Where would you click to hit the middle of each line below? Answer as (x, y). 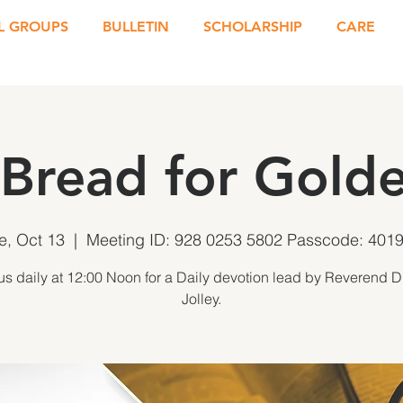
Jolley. (201, 299)
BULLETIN (136, 27)
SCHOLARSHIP (253, 27)
